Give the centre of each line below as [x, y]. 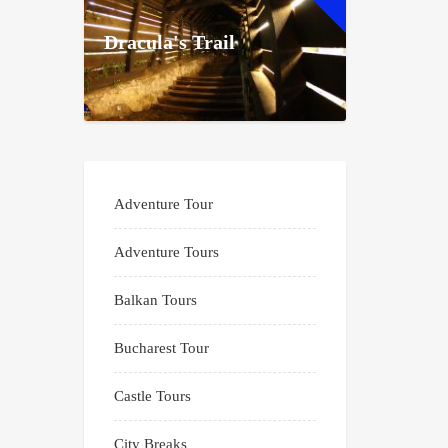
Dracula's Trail [169, 41]
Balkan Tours [155, 300]
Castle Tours [152, 396]
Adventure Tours [166, 252]
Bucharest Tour [161, 348]
